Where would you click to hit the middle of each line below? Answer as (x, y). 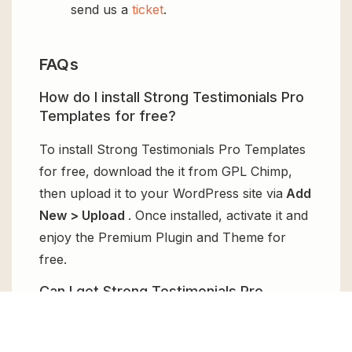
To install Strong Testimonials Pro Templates (172, 150)
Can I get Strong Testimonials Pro (151, 291)
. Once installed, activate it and (218, 216)
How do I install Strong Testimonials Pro (172, 97)
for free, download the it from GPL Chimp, (166, 172)
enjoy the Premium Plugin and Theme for (163, 238)
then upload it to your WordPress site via (161, 194)
